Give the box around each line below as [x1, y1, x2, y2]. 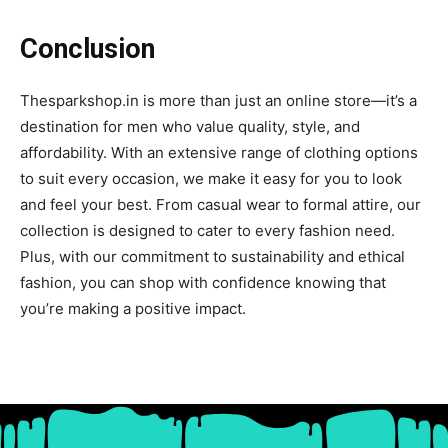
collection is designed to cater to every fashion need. [20, 220, 395, 240]
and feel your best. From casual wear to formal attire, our [20, 194, 421, 214]
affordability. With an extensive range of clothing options [20, 142, 418, 162]
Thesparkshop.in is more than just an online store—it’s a [20, 90, 417, 110]
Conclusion [20, 32, 155, 65]
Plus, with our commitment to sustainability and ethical [20, 246, 405, 266]
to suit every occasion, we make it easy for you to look [20, 168, 402, 188]
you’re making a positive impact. [20, 298, 246, 318]
